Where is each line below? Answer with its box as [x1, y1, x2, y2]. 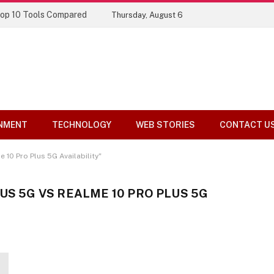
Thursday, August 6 [111, 10, 183, 20]
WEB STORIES [136, 120, 195, 130]
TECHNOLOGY [52, 120, 111, 130]
